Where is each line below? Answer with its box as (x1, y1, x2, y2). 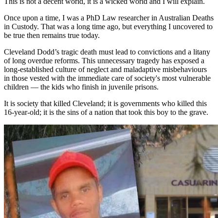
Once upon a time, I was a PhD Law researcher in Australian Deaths (4, 13, 214, 22)
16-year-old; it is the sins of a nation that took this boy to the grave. (4, 108, 208, 116)
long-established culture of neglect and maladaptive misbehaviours (4, 65, 207, 73)
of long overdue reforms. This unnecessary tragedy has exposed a (4, 56, 204, 65)
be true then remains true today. (4, 31, 102, 39)
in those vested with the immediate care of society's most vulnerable (4, 73, 211, 82)
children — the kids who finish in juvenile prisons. (4, 82, 159, 91)
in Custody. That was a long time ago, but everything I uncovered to (4, 22, 213, 31)
